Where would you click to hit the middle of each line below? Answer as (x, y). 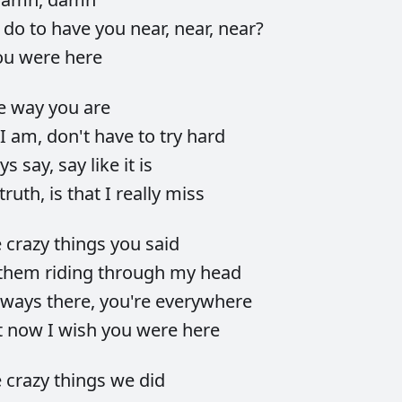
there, (73, 301)
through (134, 273)
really (140, 194)
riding (71, 273)
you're (127, 301)
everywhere (204, 301)
